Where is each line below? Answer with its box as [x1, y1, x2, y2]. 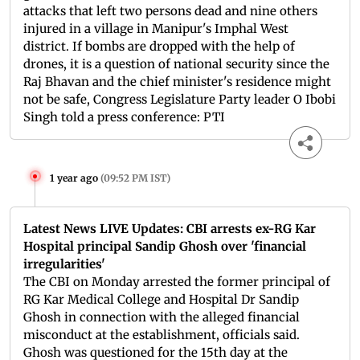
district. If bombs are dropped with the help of [23, 39, 295, 55]
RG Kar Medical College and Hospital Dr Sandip [23, 292, 299, 308]
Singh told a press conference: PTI [23, 109, 225, 125]
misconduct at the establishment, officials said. [23, 327, 300, 343]
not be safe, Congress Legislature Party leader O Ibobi [23, 92, 336, 108]
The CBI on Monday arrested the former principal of [23, 274, 330, 290]
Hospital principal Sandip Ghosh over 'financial [23, 239, 306, 255]
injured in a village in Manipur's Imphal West [23, 21, 288, 37]
